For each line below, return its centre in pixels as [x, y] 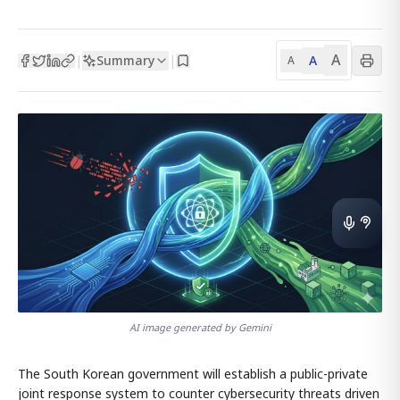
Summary [125, 60]
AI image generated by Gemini [200, 327]
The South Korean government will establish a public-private [193, 373]
